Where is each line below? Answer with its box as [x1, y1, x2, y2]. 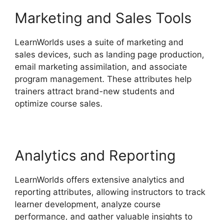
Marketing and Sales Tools [15, 9, 192, 27]
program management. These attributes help [15, 74, 192, 84]
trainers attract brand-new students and [15, 86, 175, 97]
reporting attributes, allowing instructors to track [15, 187, 205, 197]
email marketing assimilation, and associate [15, 62, 187, 72]
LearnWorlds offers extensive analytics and [15, 175, 185, 185]
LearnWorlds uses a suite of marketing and [15, 37, 184, 48]
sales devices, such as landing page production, [15, 50, 204, 60]
